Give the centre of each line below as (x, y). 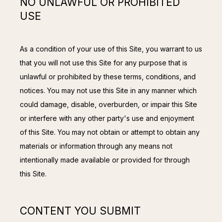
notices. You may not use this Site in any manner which (108, 90)
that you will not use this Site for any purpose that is (104, 62)
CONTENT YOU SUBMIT (80, 211)
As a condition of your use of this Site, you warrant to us (111, 49)
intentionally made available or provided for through (105, 160)
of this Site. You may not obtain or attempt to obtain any (110, 132)
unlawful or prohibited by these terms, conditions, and (108, 76)
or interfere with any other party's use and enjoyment (107, 118)
